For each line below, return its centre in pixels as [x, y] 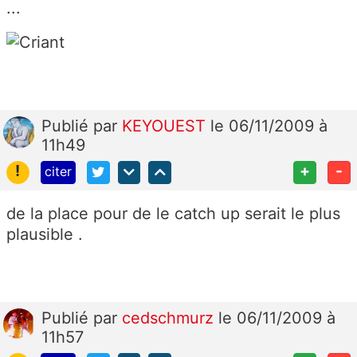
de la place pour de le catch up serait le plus [173, 213]
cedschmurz [170, 318]
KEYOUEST [166, 126]
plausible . [45, 234]
